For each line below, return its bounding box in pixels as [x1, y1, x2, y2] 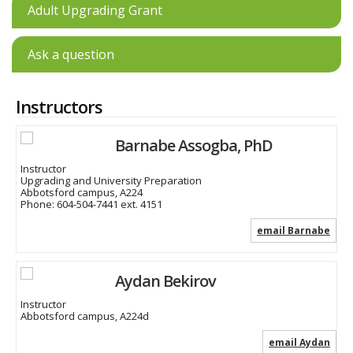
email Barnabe [257, 224, 330, 238]
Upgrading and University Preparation [20, 173, 202, 188]
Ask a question [28, 46, 114, 64]
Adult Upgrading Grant [28, 2, 162, 20]
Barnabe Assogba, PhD [115, 135, 273, 157]
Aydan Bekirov [115, 270, 216, 292]
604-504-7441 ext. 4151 [57, 197, 162, 212]
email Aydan [269, 336, 330, 350]
